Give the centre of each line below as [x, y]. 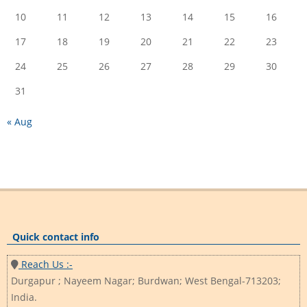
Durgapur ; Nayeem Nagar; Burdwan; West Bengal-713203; [146, 281]
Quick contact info [56, 237]
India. [24, 297]
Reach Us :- [46, 265]
